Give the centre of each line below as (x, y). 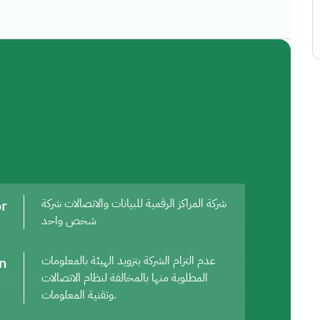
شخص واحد (69, 221)
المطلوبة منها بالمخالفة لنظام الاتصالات (125, 278)
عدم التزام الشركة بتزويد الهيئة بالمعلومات (129, 261)
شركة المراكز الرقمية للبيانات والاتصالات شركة (134, 204)
